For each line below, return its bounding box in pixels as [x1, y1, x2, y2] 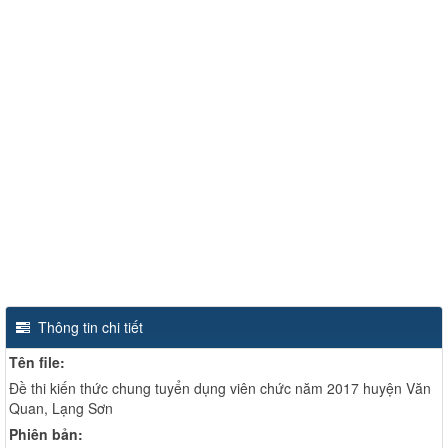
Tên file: [9, 352, 65, 372]
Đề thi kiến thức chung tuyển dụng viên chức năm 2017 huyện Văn [9, 378, 431, 398]
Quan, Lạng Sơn [9, 398, 113, 418]
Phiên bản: [9, 424, 83, 444]
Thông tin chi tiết [34, 317, 143, 337]
